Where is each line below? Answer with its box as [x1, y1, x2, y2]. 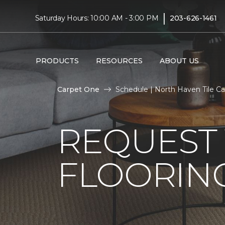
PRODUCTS [35, 56, 79, 65]
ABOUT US [159, 56, 199, 65]
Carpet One [57, 85, 99, 94]
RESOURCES [95, 56, 143, 65]
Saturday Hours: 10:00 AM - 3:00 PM [35, 13, 159, 23]
